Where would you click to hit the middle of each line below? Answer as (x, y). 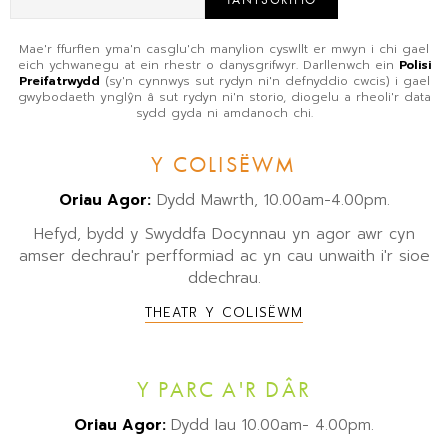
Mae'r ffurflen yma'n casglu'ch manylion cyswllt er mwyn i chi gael (224, 48)
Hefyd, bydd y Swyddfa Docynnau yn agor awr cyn (224, 233)
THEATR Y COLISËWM (224, 312)
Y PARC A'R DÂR (224, 389)
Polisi (414, 64)
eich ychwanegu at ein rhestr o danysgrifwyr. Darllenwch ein (208, 64)
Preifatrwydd (59, 80)
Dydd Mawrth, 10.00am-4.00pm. (270, 199)
